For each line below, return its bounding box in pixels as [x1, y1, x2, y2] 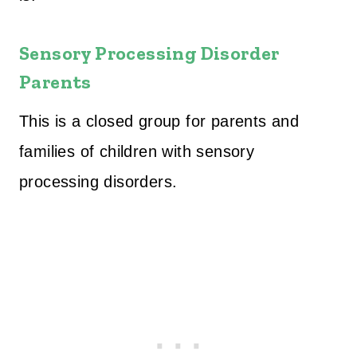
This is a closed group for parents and [19, 112, 300, 130]
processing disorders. [19, 172, 178, 190]
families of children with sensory [19, 142, 255, 160]
